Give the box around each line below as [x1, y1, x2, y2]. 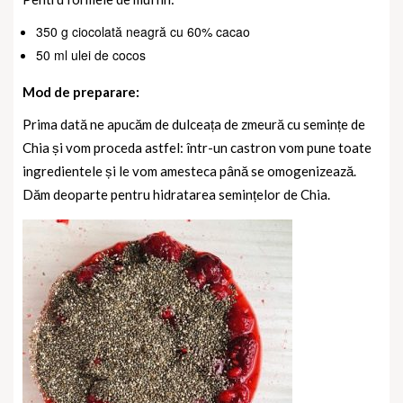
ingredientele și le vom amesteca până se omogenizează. [22, 162, 356, 179]
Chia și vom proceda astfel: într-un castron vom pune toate [22, 139, 372, 156]
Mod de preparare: [22, 83, 139, 100]
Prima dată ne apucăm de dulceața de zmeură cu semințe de [22, 115, 365, 132]
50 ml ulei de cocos [36, 45, 146, 64]
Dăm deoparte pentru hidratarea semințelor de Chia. [22, 185, 330, 202]
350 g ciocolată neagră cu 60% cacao [36, 22, 250, 40]
